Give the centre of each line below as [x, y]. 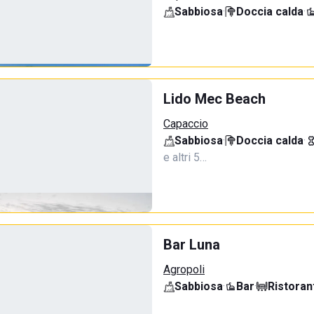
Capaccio [186, 124]
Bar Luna [192, 245]
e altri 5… [185, 157]
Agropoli [184, 269]
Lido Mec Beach [214, 99]
